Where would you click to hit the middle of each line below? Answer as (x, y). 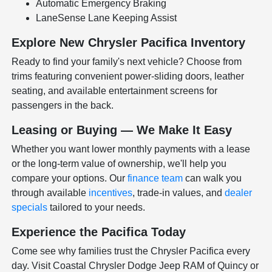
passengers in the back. (63, 106)
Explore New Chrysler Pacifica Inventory (129, 43)
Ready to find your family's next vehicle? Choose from (127, 62)
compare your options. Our (70, 178)
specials (30, 208)
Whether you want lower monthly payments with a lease (131, 149)
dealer (239, 193)
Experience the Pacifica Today (99, 232)
